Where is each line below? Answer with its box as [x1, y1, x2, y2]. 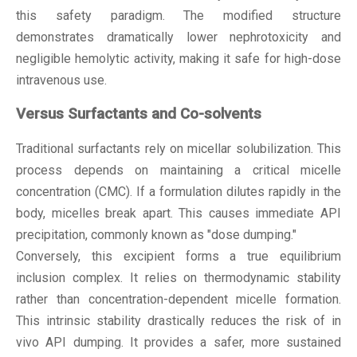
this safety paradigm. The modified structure [16, 7, 341, 23]
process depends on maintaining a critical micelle [16, 163, 341, 178]
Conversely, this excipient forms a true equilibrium [16, 249, 341, 265]
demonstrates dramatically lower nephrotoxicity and [16, 29, 341, 45]
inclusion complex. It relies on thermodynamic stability [16, 270, 341, 286]
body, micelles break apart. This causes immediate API [16, 206, 341, 222]
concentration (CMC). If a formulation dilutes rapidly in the [16, 184, 341, 200]
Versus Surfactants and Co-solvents [16, 105, 261, 124]
